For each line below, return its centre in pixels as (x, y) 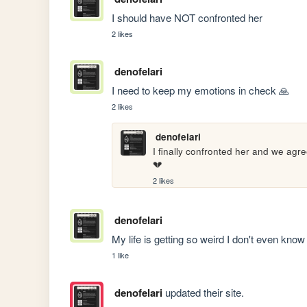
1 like (121, 255)
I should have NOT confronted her (187, 18)
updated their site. (203, 293)
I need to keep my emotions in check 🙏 (201, 90)
